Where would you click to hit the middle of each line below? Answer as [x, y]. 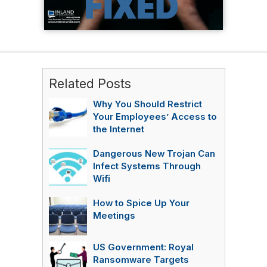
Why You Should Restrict [147, 104]
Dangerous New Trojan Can [154, 154]
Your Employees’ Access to [155, 117]
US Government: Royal [143, 247]
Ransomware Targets [141, 260]
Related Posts [90, 83]
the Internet [118, 129]
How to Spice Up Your [141, 203]
